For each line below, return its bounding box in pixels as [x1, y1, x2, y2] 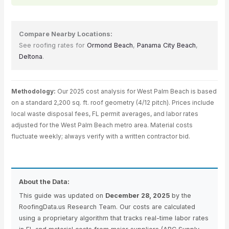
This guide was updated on [18, 191, 105, 199]
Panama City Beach [136, 41, 196, 49]
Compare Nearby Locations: [18, 30, 112, 38]
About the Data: [18, 177, 70, 186]
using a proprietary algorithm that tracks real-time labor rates [18, 214, 209, 222]
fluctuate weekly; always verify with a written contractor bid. [11, 132, 190, 140]
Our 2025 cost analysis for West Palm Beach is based [55, 87, 217, 95]
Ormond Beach [86, 41, 133, 49]
